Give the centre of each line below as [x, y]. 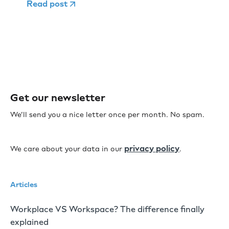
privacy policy [152, 148]
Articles [24, 185]
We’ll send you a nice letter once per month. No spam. [107, 114]
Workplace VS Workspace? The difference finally [107, 209]
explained [29, 222]
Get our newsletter [58, 97]
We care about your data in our [67, 149]
